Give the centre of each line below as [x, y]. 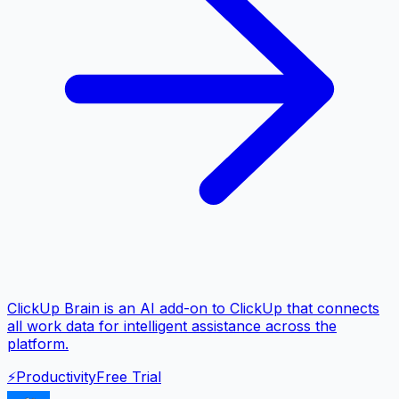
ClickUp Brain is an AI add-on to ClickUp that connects [193, 308]
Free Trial [129, 376]
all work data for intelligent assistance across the [172, 326]
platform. [38, 343]
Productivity [56, 376]
